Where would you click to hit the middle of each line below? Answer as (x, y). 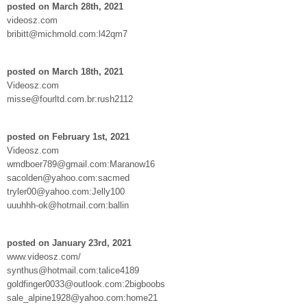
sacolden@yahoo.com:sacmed (68, 177)
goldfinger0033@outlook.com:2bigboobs (86, 284)
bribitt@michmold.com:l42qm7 (67, 34)
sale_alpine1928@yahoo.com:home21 (82, 297)
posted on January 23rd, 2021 (69, 243)
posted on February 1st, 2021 (68, 136)
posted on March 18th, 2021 (65, 71)
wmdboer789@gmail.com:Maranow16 (81, 164)
